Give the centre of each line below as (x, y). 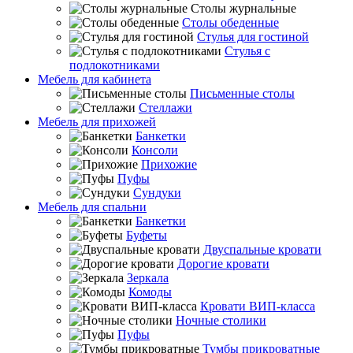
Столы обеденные (230, 22)
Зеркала (148, 278)
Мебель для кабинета (95, 79)
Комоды (150, 292)
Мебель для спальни (92, 207)
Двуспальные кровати (262, 249)
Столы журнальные (243, 8)
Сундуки (157, 193)
